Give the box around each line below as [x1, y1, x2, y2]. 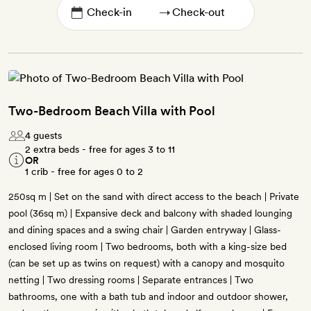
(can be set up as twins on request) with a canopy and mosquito [8, 258, 285, 269]
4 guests [25, 130, 62, 142]
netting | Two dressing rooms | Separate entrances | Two [8, 274, 253, 286]
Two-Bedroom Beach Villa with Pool [8, 103, 215, 119]
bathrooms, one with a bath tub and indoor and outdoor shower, [8, 291, 288, 303]
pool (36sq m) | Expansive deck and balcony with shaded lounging [8, 208, 292, 219]
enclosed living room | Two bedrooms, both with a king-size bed [8, 241, 287, 253]
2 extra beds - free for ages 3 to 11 [25, 144, 175, 155]
